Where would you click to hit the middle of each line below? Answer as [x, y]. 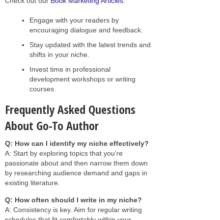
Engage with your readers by [74, 20]
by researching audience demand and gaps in [76, 173]
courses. [43, 89]
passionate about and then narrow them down [76, 163]
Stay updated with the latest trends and [90, 44]
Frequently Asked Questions [70, 109]
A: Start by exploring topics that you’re [64, 153]
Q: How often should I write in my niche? [73, 200]
